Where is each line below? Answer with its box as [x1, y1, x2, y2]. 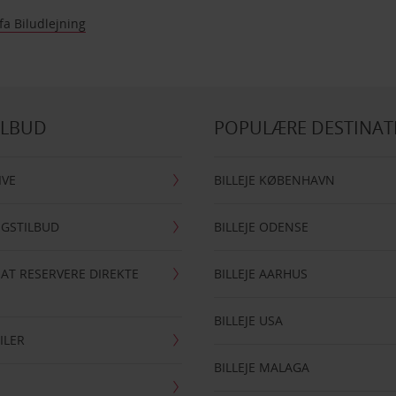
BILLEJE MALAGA [214, 359, 310, 376]
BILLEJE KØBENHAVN [214, 171, 336, 188]
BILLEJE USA [214, 312, 284, 329]
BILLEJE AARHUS [214, 265, 308, 282]
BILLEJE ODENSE [214, 218, 309, 235]
